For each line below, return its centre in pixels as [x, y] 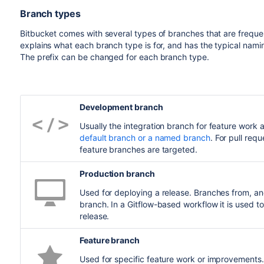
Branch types [50, 13]
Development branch [121, 107]
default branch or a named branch [145, 137]
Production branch [117, 173]
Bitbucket [38, 33]
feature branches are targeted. [138, 149]
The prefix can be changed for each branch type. [114, 57]
